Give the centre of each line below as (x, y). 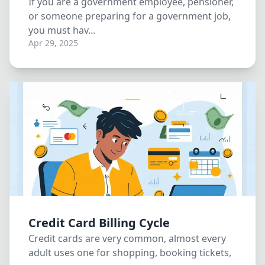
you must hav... (62, 30)
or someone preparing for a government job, (130, 16)
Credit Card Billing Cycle (99, 223)
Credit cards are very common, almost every (127, 238)
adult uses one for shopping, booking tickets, (130, 253)
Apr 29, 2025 (53, 43)
